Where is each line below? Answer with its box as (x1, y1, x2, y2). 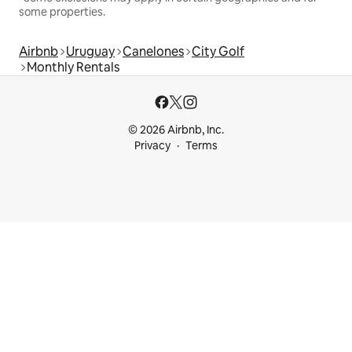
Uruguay (66, 42, 115, 60)
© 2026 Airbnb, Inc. (128, 123, 224, 137)
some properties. (19, 4, 105, 19)
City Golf (192, 42, 244, 60)
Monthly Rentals (27, 58, 119, 75)
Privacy (134, 138, 170, 152)
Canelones (123, 42, 184, 60)
